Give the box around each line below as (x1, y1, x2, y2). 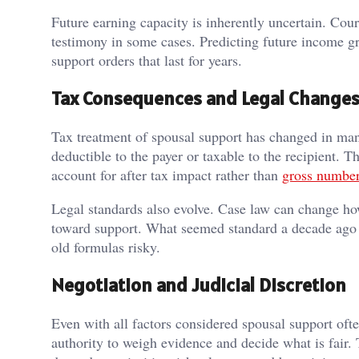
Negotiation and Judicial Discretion (51, 272, 346, 297)
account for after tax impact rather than (51, 164, 282, 184)
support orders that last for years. (51, 50, 242, 70)
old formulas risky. (51, 236, 160, 256)
